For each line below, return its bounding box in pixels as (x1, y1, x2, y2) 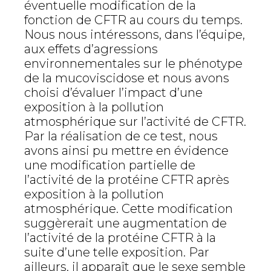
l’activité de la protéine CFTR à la (24, 230, 216, 245)
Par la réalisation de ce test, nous (24, 129, 218, 143)
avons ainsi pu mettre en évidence (24, 143, 229, 158)
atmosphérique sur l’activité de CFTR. (24, 114, 246, 129)
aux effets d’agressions (24, 42, 158, 56)
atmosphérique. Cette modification (24, 201, 233, 216)
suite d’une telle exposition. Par (24, 245, 209, 260)
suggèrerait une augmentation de (24, 216, 227, 230)
